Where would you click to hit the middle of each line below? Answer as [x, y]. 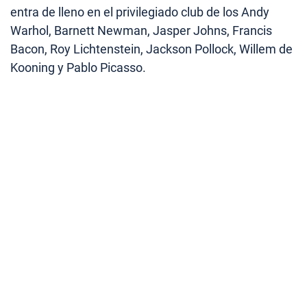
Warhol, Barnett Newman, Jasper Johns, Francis [141, 31]
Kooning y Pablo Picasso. [78, 68]
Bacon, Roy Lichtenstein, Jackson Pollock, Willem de [151, 49]
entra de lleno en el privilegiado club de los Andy [140, 12]
